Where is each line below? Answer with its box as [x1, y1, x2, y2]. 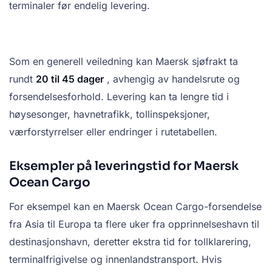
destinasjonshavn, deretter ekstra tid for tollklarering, [9, 236, 251, 248]
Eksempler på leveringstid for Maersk [9, 158, 239, 174]
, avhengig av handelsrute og [104, 73, 240, 86]
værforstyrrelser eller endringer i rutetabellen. [9, 126, 217, 138]
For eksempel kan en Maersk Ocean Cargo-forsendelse [9, 200, 262, 213]
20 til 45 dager [36, 73, 104, 86]
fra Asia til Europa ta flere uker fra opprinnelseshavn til [9, 218, 259, 231]
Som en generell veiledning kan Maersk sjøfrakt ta [9, 55, 238, 68]
